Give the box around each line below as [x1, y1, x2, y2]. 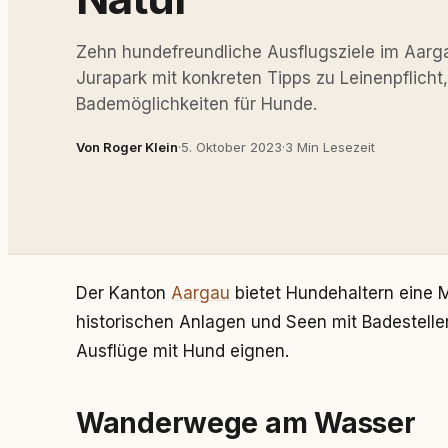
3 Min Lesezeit [285, 138, 375, 155]
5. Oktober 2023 [181, 138, 282, 155]
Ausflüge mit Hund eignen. [76, 341, 289, 361]
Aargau [171, 283, 230, 303]
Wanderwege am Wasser [76, 406, 416, 440]
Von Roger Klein [76, 138, 178, 155]
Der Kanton [76, 283, 171, 303]
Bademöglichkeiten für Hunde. [76, 93, 317, 114]
